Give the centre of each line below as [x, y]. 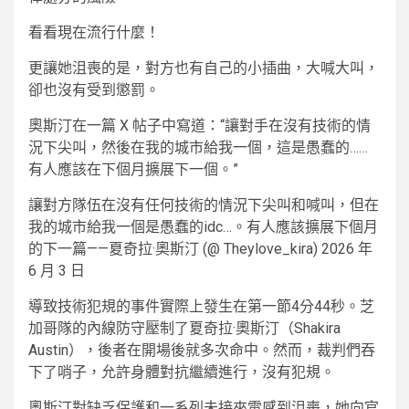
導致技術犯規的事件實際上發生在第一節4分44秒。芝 [201, 307]
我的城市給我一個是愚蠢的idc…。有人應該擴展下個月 [203, 227]
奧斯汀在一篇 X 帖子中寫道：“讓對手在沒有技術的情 [199, 126]
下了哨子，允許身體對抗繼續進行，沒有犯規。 [182, 372]
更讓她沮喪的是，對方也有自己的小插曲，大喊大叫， [204, 68]
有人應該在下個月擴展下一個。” [133, 170]
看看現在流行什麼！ [94, 33]
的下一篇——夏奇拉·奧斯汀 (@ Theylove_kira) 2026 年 [200, 249]
